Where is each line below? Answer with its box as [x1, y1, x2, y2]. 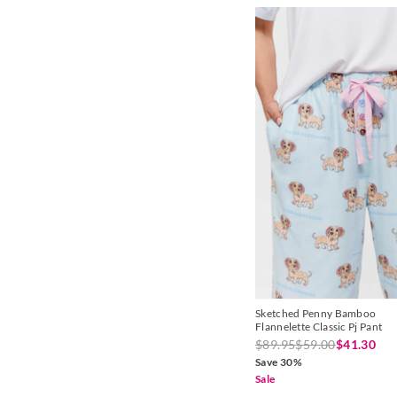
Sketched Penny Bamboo [255, 306, 377, 320]
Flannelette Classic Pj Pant [255, 319, 383, 333]
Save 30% [255, 354, 303, 369]
